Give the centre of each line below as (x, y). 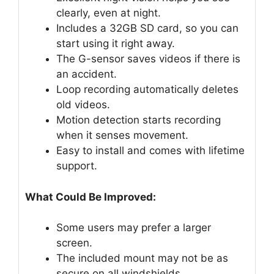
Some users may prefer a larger (134, 228)
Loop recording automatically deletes (147, 90)
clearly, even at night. (109, 13)
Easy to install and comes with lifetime (150, 151)
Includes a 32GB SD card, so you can (147, 28)
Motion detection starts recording (139, 120)
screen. (74, 243)
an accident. (87, 74)
